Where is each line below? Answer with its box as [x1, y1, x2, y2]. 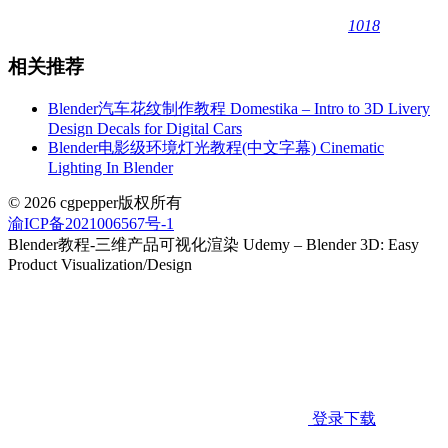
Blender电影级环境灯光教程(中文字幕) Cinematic [48, 138, 384, 156]
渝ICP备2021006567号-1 [8, 214, 174, 232]
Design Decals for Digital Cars [48, 119, 242, 137]
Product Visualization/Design [8, 255, 192, 273]
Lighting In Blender [48, 158, 173, 176]
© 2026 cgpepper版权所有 [8, 193, 182, 211]
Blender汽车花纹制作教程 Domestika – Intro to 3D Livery [48, 99, 430, 117]
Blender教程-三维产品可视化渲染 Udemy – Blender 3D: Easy [8, 235, 419, 253]
